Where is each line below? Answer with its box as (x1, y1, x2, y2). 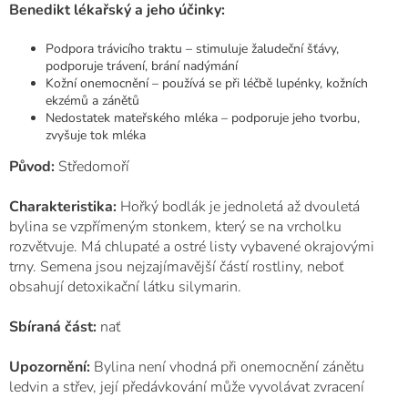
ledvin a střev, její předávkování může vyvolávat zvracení (9, 377, 364, 397)
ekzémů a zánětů (46, 92, 139, 109)
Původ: (9, 157, 55, 177)
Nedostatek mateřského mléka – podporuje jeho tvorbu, (46, 109, 360, 127)
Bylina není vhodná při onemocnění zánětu (94, 357, 364, 377)
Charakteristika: (9, 197, 117, 217)
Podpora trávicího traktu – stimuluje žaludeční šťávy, (46, 40, 339, 57)
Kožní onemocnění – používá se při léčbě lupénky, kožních (46, 75, 368, 92)
